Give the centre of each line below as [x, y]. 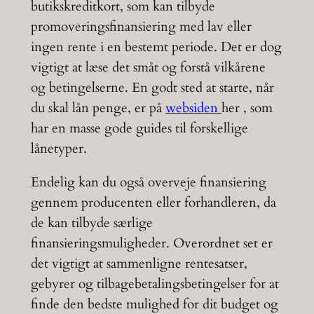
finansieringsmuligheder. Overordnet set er [151, 244]
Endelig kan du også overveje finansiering [148, 183]
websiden [193, 108]
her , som [247, 108]
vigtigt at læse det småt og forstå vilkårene [148, 67]
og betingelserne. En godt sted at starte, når [152, 87]
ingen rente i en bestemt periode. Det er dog [156, 47]
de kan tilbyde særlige [91, 223]
